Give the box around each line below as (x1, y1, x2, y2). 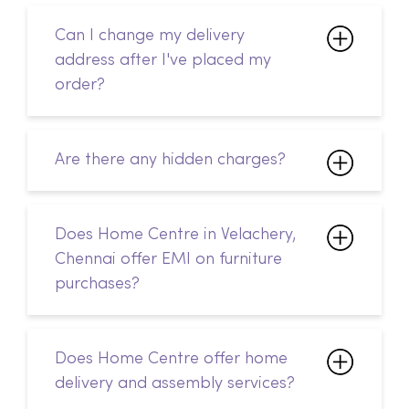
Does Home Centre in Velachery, (55, 124, 296, 140)
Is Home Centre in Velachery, (55, 348, 269, 363)
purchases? (55, 173, 140, 189)
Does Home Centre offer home (55, 248, 288, 264)
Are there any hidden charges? (55, 49, 286, 65)
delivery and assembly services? (55, 273, 295, 288)
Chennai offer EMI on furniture (55, 149, 282, 164)
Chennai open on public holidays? (55, 372, 309, 388)
